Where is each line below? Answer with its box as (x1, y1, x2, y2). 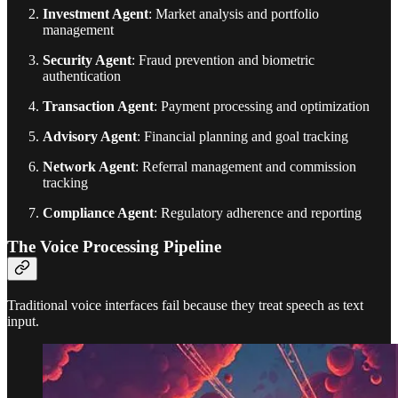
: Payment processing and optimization (154, 98, 370, 114)
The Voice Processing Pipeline (7, 237, 221, 257)
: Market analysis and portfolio (148, 5, 319, 21)
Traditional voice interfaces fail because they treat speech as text (7, 297, 363, 313)
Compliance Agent (43, 204, 154, 220)
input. (7, 313, 39, 329)
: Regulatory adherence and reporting (154, 204, 362, 220)
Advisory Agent (43, 128, 137, 144)
